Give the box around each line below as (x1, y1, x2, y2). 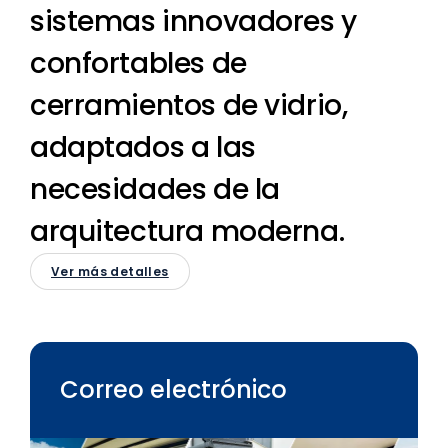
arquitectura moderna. (30, 212, 345, 251)
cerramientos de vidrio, (30, 86, 348, 125)
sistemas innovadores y (30, 2, 357, 41)
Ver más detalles (51, 263, 169, 280)
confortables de (30, 44, 247, 83)
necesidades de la (30, 170, 280, 209)
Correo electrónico (60, 373, 287, 406)
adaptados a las (30, 128, 256, 167)
